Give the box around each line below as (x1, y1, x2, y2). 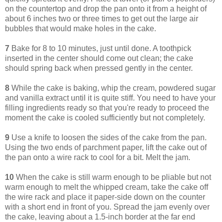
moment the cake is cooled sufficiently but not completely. (5, 113, 205, 122)
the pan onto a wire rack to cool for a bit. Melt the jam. (5, 153, 190, 162)
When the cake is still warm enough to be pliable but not (14, 172, 211, 181)
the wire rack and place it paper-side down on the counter (5, 192, 205, 201)
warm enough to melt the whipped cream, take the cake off (5, 182, 208, 191)
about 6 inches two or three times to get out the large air (5, 14, 198, 23)
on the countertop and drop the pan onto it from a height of (5, 4, 207, 13)
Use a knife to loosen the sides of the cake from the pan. (9, 133, 207, 142)
